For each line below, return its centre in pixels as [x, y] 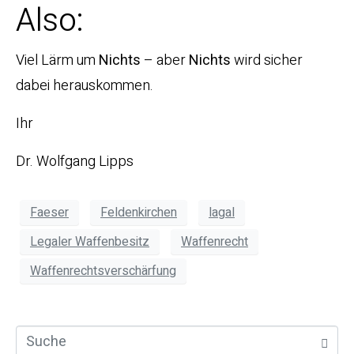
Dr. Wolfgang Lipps [75, 162]
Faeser [49, 212]
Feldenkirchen [139, 212]
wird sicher [267, 61]
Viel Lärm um [57, 61]
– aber [165, 61]
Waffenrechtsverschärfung [103, 271]
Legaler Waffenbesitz [90, 241]
